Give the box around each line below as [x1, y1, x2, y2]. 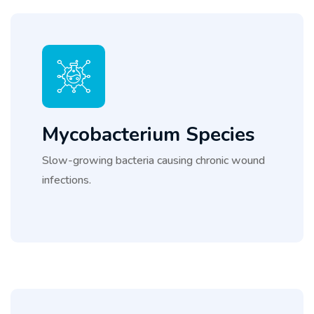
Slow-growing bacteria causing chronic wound [41, 152, 265, 168]
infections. [41, 172, 91, 188]
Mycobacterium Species [41, 121, 255, 148]
